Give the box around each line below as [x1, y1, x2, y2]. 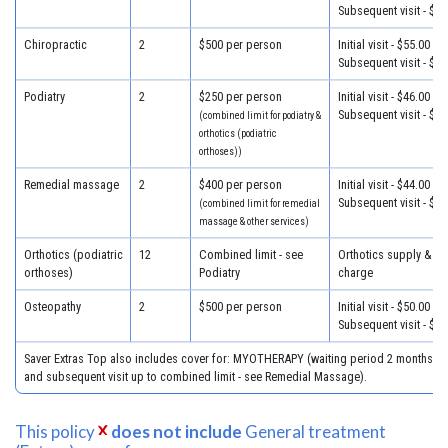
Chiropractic [23, 36, 87, 52]
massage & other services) [198, 215, 309, 227]
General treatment [242, 420, 387, 442]
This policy [15, 420, 98, 442]
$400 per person [198, 176, 282, 192]
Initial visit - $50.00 [337, 298, 430, 314]
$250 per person [198, 88, 282, 104]
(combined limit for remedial [198, 197, 320, 209]
